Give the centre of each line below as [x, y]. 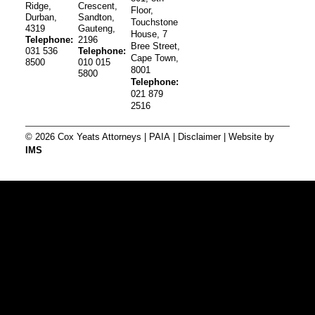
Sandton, [97, 18]
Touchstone [155, 22]
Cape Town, [155, 58]
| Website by [247, 136]
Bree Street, [156, 46]
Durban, [41, 18]
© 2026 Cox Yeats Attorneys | [87, 136]
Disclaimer [199, 136]
